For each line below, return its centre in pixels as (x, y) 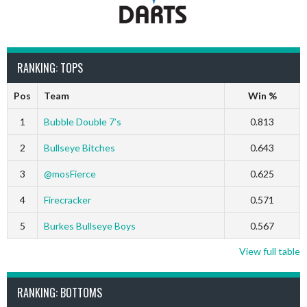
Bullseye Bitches (79, 148)
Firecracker (67, 200)
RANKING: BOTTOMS (60, 293)
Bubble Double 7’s (82, 122)
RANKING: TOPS (50, 68)
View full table (270, 251)
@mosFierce (70, 174)
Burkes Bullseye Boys (89, 226)
